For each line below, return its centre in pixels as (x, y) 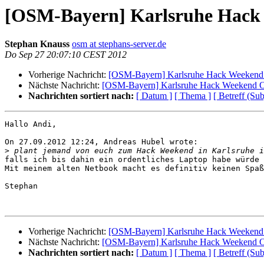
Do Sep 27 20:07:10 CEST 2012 (66, 55)
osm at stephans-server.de (119, 44)
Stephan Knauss (38, 44)
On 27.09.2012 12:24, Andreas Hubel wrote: (101, 142)
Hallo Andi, (31, 124)
